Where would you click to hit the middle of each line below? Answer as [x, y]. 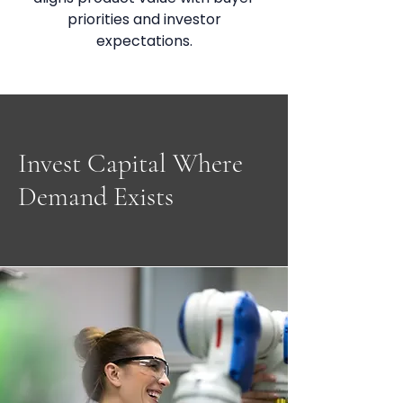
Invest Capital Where [130, 163]
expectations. [144, 41]
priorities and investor [144, 19]
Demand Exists [96, 197]
